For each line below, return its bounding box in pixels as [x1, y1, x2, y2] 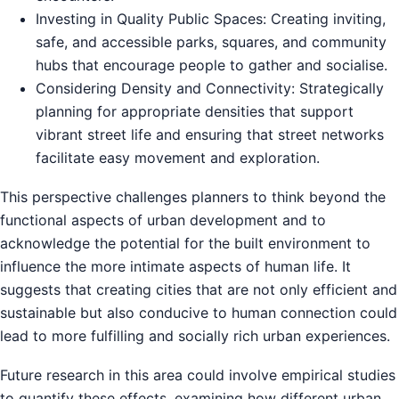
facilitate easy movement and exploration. [36, 148, 320, 167]
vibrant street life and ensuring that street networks [36, 125, 384, 143]
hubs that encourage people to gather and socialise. [36, 55, 387, 74]
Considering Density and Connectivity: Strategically [36, 78, 384, 97]
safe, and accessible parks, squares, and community [36, 32, 387, 51]
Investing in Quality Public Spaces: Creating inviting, [36, 9, 386, 28]
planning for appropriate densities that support [36, 102, 354, 120]
